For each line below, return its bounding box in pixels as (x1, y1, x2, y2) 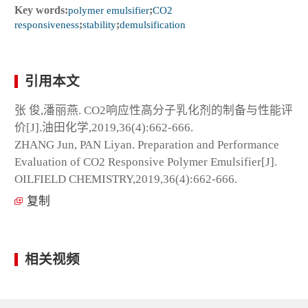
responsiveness (14, 18, 79, 30)
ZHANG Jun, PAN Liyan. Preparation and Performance (14, 137, 279, 151)
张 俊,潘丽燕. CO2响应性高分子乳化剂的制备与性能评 (14, 103, 293, 117)
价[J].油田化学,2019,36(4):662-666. (14, 120, 193, 134)
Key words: (14, 3, 68, 16)
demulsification (120, 18, 186, 30)
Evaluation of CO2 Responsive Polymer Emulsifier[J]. (14, 155, 277, 168)
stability (82, 18, 116, 30)
